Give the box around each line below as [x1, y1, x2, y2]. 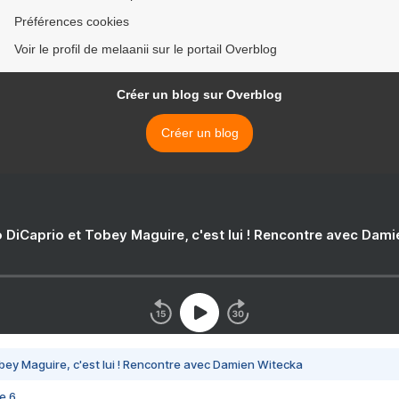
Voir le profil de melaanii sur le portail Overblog [14, 42, 277, 56]
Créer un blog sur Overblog [117, 87, 282, 102]
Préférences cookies [14, 14, 129, 28]
